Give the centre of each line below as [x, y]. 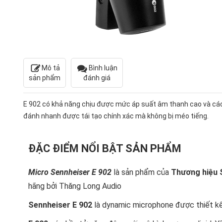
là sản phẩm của [141, 172]
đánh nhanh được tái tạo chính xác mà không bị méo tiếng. [116, 116]
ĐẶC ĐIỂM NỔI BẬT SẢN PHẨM [105, 149]
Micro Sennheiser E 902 [70, 172]
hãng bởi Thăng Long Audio [76, 186]
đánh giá [97, 78]
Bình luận [102, 68]
